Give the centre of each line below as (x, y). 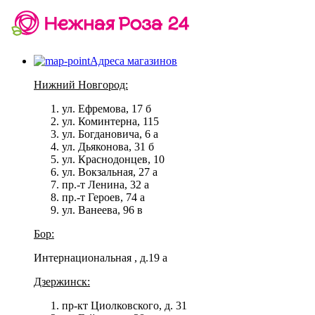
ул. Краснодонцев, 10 (113, 159)
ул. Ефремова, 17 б (107, 109)
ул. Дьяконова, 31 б (108, 147)
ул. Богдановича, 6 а (110, 134)
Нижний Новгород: (81, 85)
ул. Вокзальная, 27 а (110, 172)
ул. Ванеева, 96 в (102, 210)
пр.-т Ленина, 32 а (105, 185)
